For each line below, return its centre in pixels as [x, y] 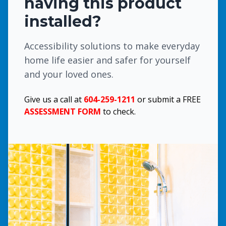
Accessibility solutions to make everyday [112, 46]
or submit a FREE [168, 99]
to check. [118, 111]
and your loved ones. [69, 74]
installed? [63, 21]
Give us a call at [54, 99]
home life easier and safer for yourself [107, 60]
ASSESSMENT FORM [63, 111]
